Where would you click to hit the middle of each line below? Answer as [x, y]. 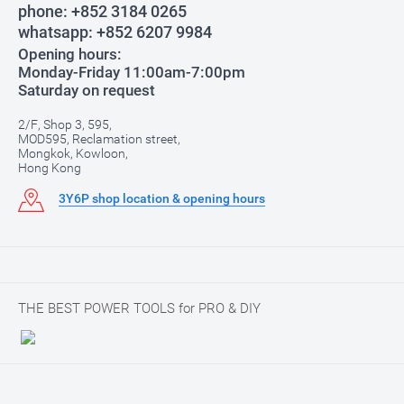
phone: [43, 11]
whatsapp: [55, 32]
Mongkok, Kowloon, [73, 153]
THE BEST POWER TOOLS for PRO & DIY [139, 308]
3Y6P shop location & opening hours [162, 198]
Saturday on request [87, 90]
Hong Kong [50, 168]
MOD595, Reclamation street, [99, 139]
